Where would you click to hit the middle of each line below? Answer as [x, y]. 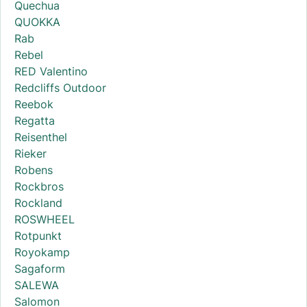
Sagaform [40, 268]
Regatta [35, 120]
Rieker [30, 153]
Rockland [38, 202]
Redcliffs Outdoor [60, 87]
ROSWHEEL [45, 219]
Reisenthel [41, 137]
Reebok [34, 104]
